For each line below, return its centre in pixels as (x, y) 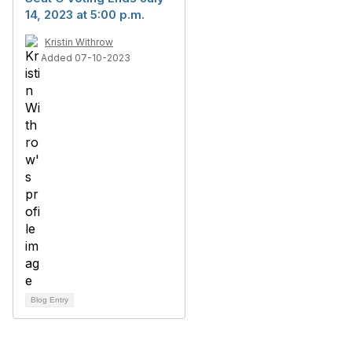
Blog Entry (49, 300)
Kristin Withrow (79, 42)
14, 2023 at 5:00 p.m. (85, 15)
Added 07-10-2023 (86, 58)
